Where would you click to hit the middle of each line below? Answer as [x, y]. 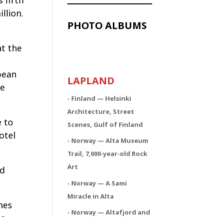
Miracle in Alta [91, 196]
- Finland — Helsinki [100, 98]
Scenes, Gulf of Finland [105, 124]
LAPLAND [91, 80]
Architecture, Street [101, 111]
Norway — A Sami [99, 183]
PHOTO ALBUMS [107, 25]
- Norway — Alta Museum [108, 140]
